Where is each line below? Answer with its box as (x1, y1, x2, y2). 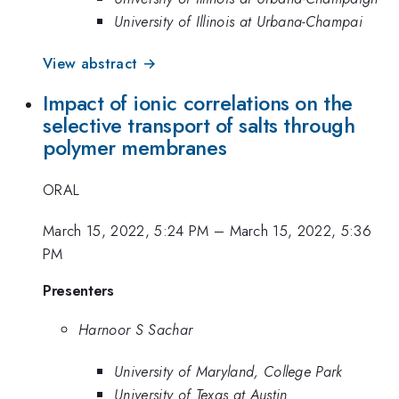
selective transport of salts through (43, 110, 355, 142)
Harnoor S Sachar (78, 319, 193, 341)
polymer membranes (43, 133, 227, 164)
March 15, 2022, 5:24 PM (43, 220, 209, 242)
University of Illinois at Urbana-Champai (114, 11, 363, 33)
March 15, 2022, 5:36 (229, 220, 372, 242)
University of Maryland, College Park (114, 360, 343, 382)
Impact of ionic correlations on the (43, 88, 353, 119)
